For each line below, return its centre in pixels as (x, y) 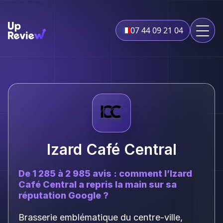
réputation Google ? (63, 195)
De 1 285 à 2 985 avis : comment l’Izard (105, 173)
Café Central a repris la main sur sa (98, 184)
